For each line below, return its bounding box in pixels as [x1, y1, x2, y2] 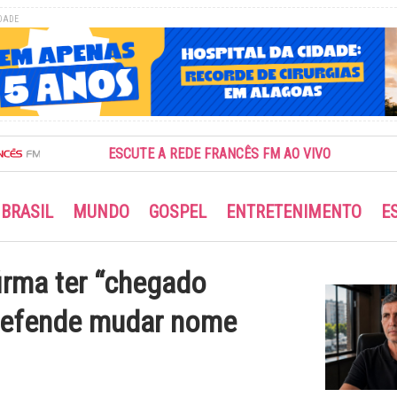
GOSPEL [149, 200, 206, 222]
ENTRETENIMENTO [226, 200, 362, 222]
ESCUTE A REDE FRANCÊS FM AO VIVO [69, 145, 292, 163]
